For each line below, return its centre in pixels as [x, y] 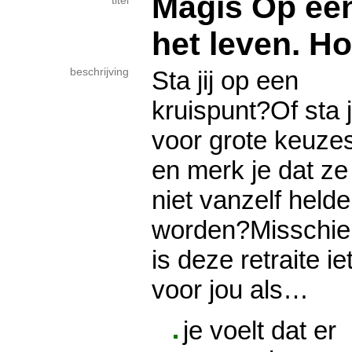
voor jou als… [230, 290]
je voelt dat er [260, 330]
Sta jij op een [225, 81]
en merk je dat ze [250, 170]
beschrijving [99, 72]
